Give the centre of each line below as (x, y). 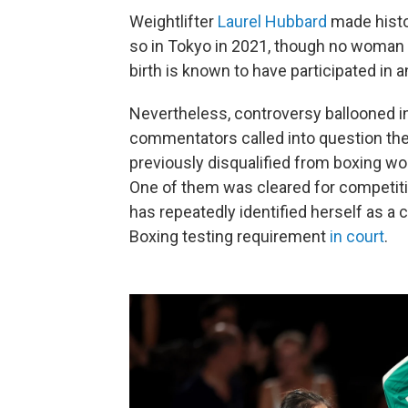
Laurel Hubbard (272, 22)
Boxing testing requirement (229, 237)
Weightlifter (173, 22)
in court (357, 237)
